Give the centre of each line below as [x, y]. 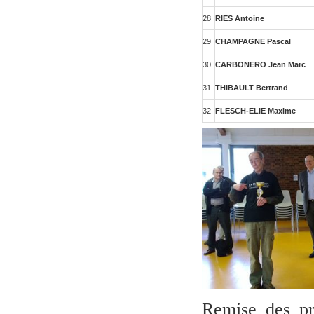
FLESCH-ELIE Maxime [256, 111]
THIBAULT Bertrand [252, 88]
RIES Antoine [240, 18]
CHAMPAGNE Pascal [253, 41]
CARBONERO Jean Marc [261, 64]
